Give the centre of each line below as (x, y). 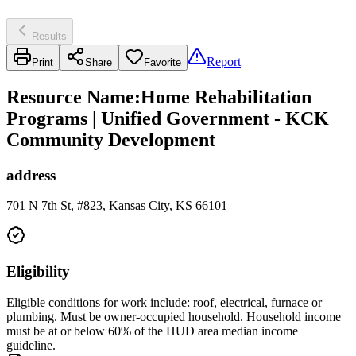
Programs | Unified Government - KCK (168, 118)
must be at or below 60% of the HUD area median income (152, 331)
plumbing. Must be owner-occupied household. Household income (174, 316)
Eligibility (38, 272)
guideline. (31, 345)
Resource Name (70, 97)
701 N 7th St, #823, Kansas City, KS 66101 (117, 206)
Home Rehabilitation (226, 97)
